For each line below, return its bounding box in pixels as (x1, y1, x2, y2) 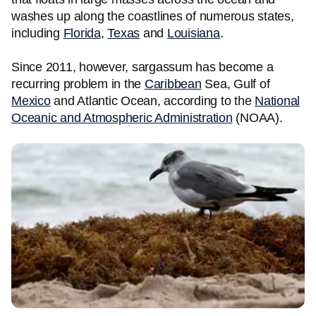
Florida (63, 26, 101, 40)
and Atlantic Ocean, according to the (50, 94, 255, 108)
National (255, 94, 300, 108)
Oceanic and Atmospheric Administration (11, 111, 233, 125)
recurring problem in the (11, 77, 145, 91)
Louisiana (166, 26, 220, 40)
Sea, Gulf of (201, 77, 270, 91)
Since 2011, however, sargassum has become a (11, 60, 274, 74)
